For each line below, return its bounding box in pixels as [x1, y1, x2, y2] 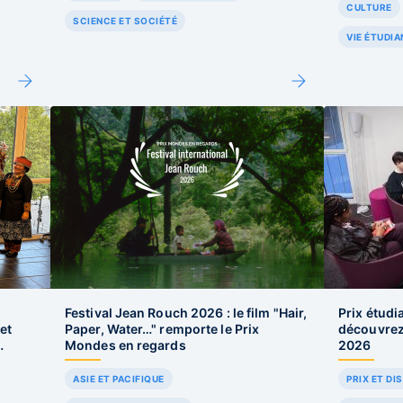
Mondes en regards [65, 337, 186, 353]
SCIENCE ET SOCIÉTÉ [73, 15, 177, 26]
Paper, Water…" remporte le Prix [65, 321, 260, 336]
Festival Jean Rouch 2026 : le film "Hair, [65, 305, 308, 320]
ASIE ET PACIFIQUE [73, 373, 165, 384]
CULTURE [346, 2, 392, 13]
